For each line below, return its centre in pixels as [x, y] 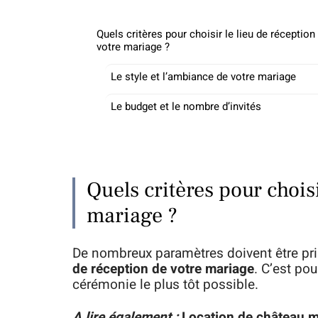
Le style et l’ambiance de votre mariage [203, 77]
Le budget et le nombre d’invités [186, 106]
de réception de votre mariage [163, 269]
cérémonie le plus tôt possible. [165, 285]
